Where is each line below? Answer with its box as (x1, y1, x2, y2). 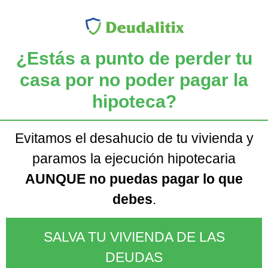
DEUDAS (105, 249, 163, 266)
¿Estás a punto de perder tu (16, 48, 252, 68)
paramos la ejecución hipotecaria (32, 150, 236, 166)
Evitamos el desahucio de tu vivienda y (14, 130, 254, 146)
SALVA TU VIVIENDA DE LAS (43, 229, 225, 245)
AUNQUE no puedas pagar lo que (25, 170, 243, 187)
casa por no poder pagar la (20, 69, 248, 90)
